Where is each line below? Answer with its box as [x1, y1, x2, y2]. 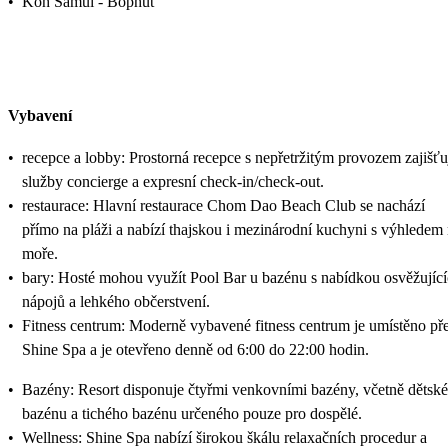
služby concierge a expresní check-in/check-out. [22, 173, 324, 191]
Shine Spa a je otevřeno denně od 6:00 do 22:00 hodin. [22, 341, 369, 359]
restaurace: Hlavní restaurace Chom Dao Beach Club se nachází [22, 197, 425, 215]
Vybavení [8, 107, 72, 125]
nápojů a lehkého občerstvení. [22, 293, 210, 311]
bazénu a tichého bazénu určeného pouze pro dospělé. [22, 405, 362, 423]
